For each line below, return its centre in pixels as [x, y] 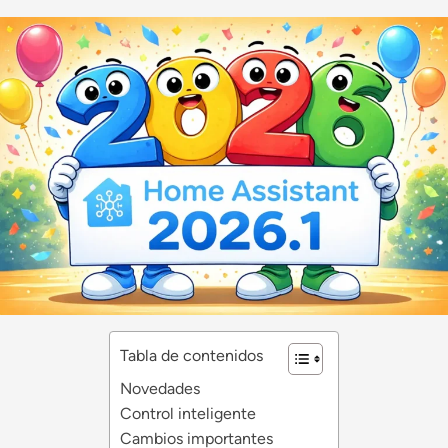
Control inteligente [188, 414]
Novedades [160, 389]
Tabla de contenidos [191, 355]
